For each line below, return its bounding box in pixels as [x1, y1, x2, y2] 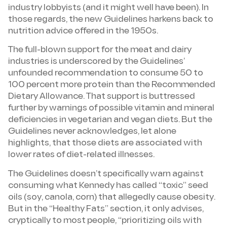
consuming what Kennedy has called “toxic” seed [8, 181, 208, 190]
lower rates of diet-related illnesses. [8, 151, 155, 160]
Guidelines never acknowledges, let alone [8, 128, 176, 136]
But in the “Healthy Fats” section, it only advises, [8, 205, 204, 213]
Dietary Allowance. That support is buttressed [8, 93, 195, 101]
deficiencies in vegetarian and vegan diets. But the [8, 116, 212, 125]
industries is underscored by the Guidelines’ [8, 58, 185, 66]
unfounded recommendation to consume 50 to [8, 69, 203, 78]
